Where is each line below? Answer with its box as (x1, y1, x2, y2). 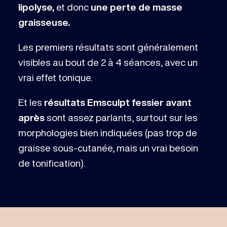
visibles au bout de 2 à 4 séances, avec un (18, 57, 198, 67)
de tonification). (18, 158, 85, 168)
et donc (56, 2, 91, 12)
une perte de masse (90, 2, 182, 12)
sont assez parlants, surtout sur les (44, 112, 198, 123)
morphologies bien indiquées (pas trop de (18, 128, 197, 138)
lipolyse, (18, 2, 56, 12)
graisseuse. (18, 17, 70, 27)
